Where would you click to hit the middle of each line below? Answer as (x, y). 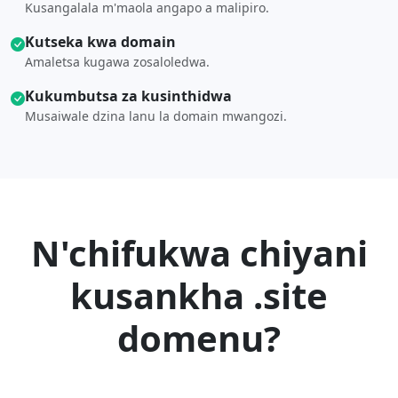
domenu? (199, 338)
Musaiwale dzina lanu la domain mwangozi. (156, 116)
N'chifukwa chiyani (199, 253)
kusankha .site (199, 295)
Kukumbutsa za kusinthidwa (128, 96)
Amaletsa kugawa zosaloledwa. (117, 62)
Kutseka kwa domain (100, 42)
